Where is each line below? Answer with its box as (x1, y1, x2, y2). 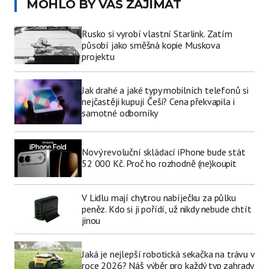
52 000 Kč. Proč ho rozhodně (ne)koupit (82, 157, 237, 170)
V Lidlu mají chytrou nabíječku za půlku (82, 191, 236, 204)
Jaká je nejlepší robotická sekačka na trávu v (82, 248, 255, 261)
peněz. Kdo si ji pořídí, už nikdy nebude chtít (82, 202, 252, 215)
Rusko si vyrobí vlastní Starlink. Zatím (82, 27, 232, 40)
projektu (82, 50, 115, 62)
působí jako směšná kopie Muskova (82, 38, 220, 51)
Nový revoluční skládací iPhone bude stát (82, 146, 246, 159)
